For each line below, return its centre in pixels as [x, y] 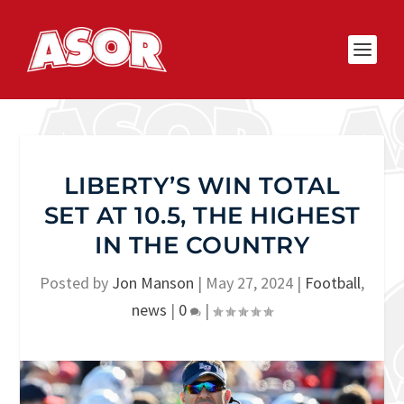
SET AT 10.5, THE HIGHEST [202, 216]
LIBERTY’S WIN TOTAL [202, 186]
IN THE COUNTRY [202, 245]
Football [333, 283]
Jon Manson [153, 283]
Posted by [76, 283]
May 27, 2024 [249, 283]
